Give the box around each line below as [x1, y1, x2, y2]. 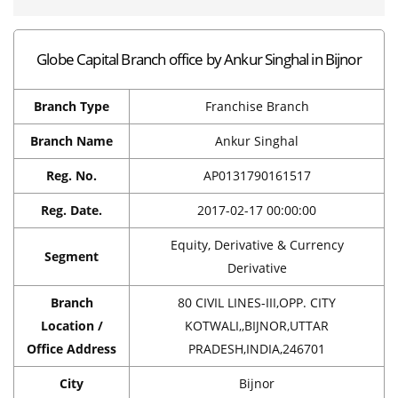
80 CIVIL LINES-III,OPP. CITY [178, 293, 336, 311]
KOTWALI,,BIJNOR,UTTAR [185, 316, 329, 334]
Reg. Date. [41, 201, 102, 219]
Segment [44, 247, 99, 265]
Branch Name [30, 131, 113, 149]
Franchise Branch [204, 97, 309, 115]
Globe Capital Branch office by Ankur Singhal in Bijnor [36, 48, 362, 69]
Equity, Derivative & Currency [170, 235, 344, 253]
